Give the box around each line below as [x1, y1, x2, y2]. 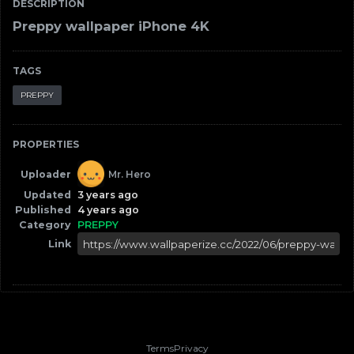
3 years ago [77, 189, 138, 201]
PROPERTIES [13, 138, 79, 150]
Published [15, 204, 71, 216]
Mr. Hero [108, 168, 151, 180]
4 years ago [77, 204, 139, 216]
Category [19, 219, 71, 231]
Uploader [21, 168, 71, 180]
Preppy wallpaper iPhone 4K [13, 18, 209, 34]
